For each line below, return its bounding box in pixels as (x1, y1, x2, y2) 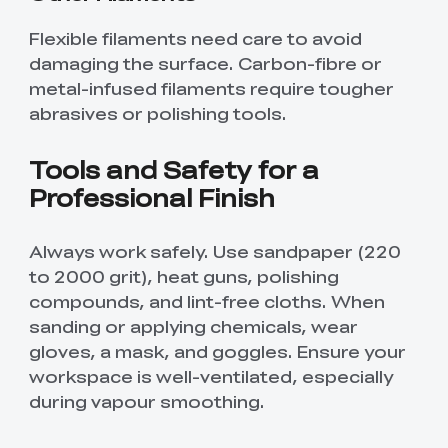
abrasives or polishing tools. (28, 101, 287, 126)
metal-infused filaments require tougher (28, 76, 394, 101)
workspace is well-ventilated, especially (28, 364, 393, 389)
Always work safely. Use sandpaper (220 (28, 239, 401, 264)
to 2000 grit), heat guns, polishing (28, 264, 339, 289)
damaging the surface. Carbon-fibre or (28, 51, 382, 76)
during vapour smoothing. (28, 389, 265, 414)
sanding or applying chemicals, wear (28, 314, 358, 339)
